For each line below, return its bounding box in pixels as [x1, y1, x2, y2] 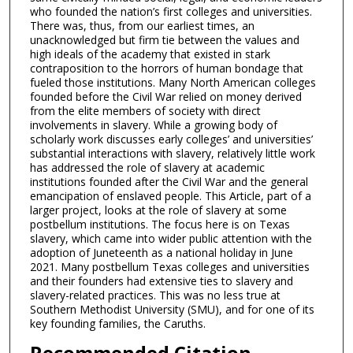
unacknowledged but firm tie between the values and [29, 32, 299, 48]
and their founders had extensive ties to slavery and [29, 273, 293, 289]
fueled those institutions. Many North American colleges [29, 75, 316, 91]
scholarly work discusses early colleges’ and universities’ [29, 132, 313, 147]
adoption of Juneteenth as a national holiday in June [29, 245, 293, 261]
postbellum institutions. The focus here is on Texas [29, 217, 290, 232]
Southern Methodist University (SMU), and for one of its [29, 302, 314, 318]
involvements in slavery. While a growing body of [29, 117, 277, 133]
